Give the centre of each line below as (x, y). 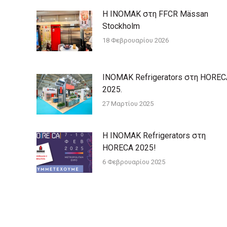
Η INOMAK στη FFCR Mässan (155, 14)
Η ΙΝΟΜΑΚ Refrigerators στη (154, 135)
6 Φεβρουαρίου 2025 (134, 162)
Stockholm (121, 26)
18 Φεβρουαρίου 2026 (136, 40)
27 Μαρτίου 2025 (128, 103)
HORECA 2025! (129, 147)
